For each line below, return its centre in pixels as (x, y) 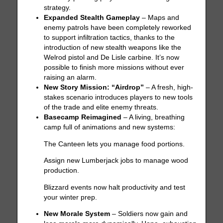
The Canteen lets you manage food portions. (114, 144)
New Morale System (77, 214)
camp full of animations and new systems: (110, 127)
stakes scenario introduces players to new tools (118, 98)
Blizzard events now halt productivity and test (115, 187)
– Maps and (160, 18)
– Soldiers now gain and (149, 214)
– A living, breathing (153, 117)
